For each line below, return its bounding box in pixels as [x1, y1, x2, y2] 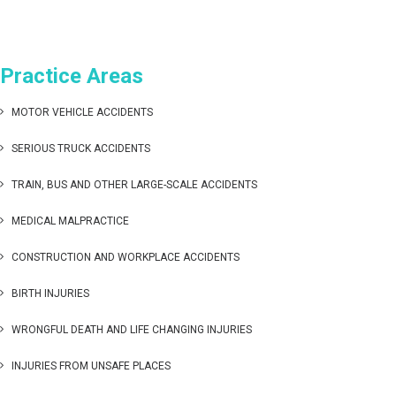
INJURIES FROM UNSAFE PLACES [11, 360, 171, 372]
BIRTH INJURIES [11, 287, 89, 300]
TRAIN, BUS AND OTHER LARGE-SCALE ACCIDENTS [11, 179, 257, 191]
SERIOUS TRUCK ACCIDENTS [11, 142, 150, 155]
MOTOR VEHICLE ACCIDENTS [11, 106, 153, 118]
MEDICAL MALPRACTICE [11, 215, 129, 227]
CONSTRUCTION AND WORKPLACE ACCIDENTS [11, 251, 240, 263]
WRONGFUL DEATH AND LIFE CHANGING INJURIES [11, 324, 252, 336]
